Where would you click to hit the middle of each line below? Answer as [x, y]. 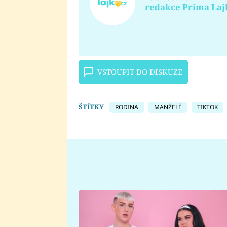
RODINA [127, 107]
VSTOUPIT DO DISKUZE [140, 72]
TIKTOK [207, 107]
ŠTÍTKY [91, 107]
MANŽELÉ [168, 107]
